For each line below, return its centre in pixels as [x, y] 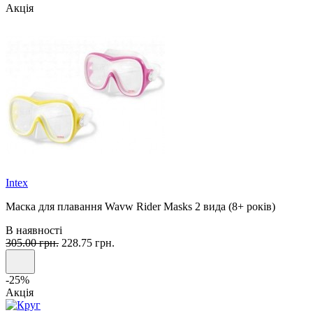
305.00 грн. [32, 243]
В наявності [34, 231]
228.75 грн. [87, 243]
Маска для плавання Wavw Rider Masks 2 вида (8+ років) [140, 207]
